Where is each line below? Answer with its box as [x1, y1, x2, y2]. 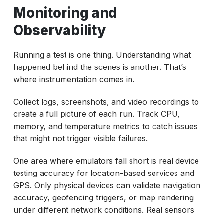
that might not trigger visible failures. [13, 133, 148, 143]
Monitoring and [13, 4, 117, 21]
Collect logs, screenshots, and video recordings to [13, 96, 199, 107]
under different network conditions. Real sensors [13, 204, 194, 215]
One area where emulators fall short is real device [13, 155, 199, 166]
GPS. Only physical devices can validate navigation [13, 180, 200, 190]
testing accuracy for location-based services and [13, 168, 194, 178]
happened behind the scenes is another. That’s [13, 62, 186, 72]
